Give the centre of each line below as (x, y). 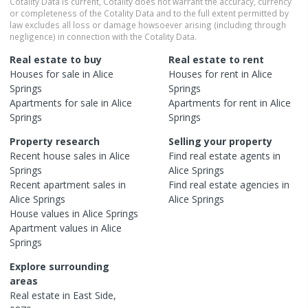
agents (255, 155)
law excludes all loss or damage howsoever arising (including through (148, 24)
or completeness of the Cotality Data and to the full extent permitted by (149, 13)
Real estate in (41, 295)
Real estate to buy (56, 59)
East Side (93, 295)
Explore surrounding (59, 266)
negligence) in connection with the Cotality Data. (103, 36)
